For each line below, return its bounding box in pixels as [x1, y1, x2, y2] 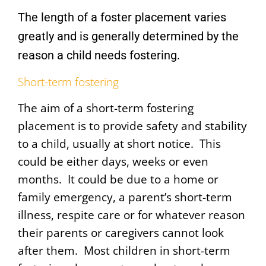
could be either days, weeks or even [18, 153, 208, 170]
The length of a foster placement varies [18, 10, 226, 25]
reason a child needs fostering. [18, 48, 186, 63]
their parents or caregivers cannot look [18, 224, 224, 241]
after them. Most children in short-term [18, 242, 230, 259]
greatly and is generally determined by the [18, 29, 239, 44]
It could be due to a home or [68, 171, 218, 188]
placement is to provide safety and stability [18, 118, 247, 134]
